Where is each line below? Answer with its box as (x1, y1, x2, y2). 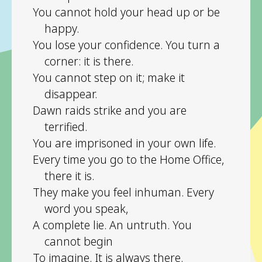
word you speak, (44, 200, 128, 216)
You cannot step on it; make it (33, 69, 185, 85)
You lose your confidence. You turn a (33, 36, 220, 53)
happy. (44, 20, 79, 36)
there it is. (44, 167, 94, 184)
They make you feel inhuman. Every (33, 184, 214, 200)
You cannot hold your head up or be (33, 4, 220, 20)
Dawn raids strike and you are (33, 102, 187, 118)
